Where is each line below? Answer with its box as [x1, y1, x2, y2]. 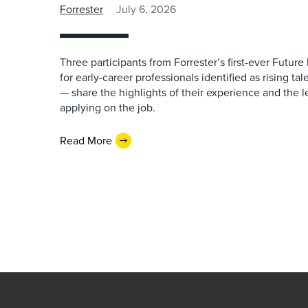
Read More [60, 132, 112, 148]
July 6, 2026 [116, 1, 176, 18]
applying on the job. [60, 100, 155, 116]
